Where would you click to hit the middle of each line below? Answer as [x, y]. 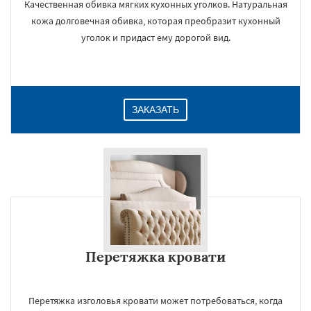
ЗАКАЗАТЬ [155, 110]
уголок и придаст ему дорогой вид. [155, 37]
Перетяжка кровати [155, 257]
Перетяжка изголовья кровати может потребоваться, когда [155, 301]
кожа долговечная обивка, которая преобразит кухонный [155, 21]
